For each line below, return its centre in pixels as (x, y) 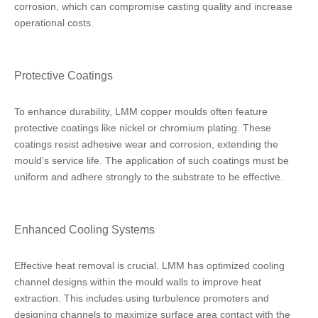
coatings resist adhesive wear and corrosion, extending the (146, 144)
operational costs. (54, 23)
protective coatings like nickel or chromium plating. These (143, 128)
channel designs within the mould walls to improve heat (138, 282)
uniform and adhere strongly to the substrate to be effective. (149, 177)
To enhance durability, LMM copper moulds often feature (141, 111)
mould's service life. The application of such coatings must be (152, 160)
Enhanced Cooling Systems (84, 229)
